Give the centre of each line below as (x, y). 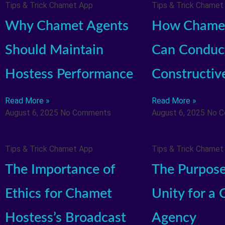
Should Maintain (54, 50)
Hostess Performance (69, 74)
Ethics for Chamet (59, 194)
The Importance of (60, 170)
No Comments (86, 113)
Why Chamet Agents (67, 26)
